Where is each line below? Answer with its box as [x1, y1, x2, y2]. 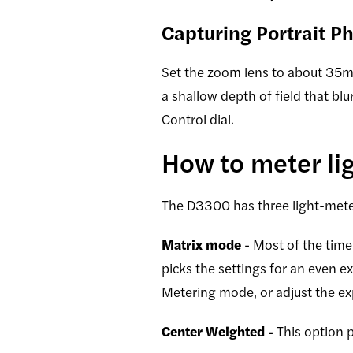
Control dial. [162, 110, 234, 129]
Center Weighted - [162, 321, 277, 341]
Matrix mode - [162, 235, 253, 255]
